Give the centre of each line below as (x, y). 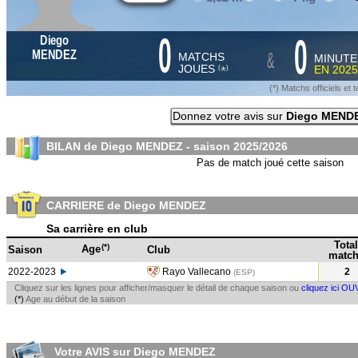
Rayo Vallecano (197, 272)
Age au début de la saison (75, 299)
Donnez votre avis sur (229, 116)
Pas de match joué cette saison (270, 163)
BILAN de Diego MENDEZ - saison (140, 146)
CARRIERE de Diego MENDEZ (126, 205)
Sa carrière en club (97, 229)
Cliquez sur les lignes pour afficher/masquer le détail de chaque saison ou (158, 288)
